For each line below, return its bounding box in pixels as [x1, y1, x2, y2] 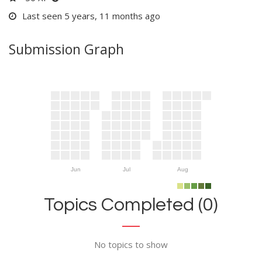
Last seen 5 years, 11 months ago [22, 9, 160, 22]
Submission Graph [9, 39, 124, 58]
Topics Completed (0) [44, 195, 218, 215]
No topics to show [94, 238, 168, 250]
